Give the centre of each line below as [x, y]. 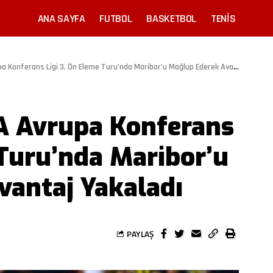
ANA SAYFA [61, 18]
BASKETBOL [172, 18]
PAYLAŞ [140, 233]
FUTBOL [116, 18]
